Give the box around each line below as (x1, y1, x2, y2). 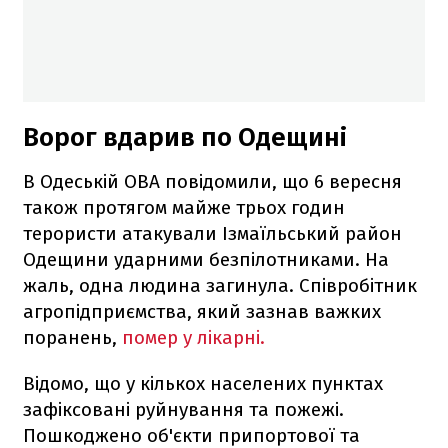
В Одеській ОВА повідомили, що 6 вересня (23, 169, 402, 193)
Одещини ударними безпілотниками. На (23, 247, 389, 271)
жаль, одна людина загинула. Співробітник (23, 273, 417, 297)
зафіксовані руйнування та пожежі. (23, 397, 344, 421)
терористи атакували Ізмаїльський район (23, 221, 402, 245)
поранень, (23, 325, 122, 349)
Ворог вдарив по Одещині (23, 121, 347, 153)
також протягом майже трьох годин (23, 195, 345, 219)
